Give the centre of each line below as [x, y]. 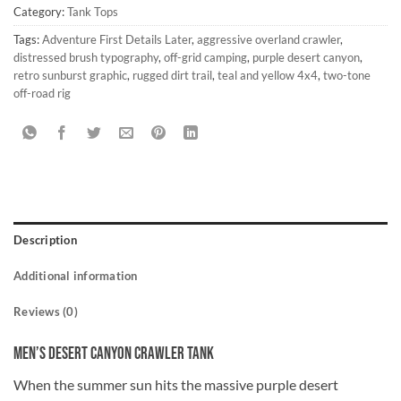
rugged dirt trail [172, 75]
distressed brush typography [86, 57]
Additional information [76, 275]
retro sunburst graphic [70, 75]
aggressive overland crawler [269, 39]
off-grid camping [205, 57]
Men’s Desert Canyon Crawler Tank [114, 354]
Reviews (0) [46, 311]
